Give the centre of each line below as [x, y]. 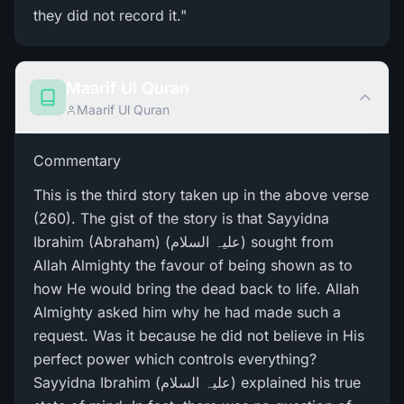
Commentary [77, 161]
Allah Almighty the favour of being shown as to [193, 265]
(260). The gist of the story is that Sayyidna [181, 218]
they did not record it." [110, 15]
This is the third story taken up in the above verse [201, 195]
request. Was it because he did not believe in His [199, 335]
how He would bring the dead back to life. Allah [196, 289]
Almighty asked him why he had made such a [187, 312]
